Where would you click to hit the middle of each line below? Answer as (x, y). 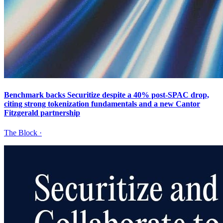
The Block (21, 132)
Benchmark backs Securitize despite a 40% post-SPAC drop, (107, 95)
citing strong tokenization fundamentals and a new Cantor (102, 104)
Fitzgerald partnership (42, 113)
